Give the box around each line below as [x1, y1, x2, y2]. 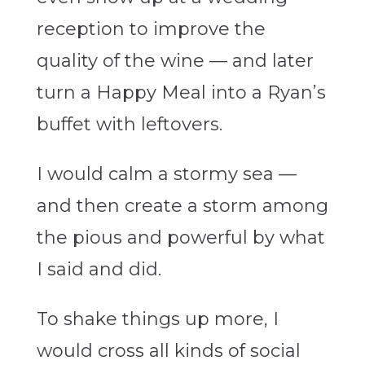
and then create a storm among [36, 195, 328, 218]
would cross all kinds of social [36, 340, 301, 363]
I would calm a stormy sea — [36, 163, 297, 186]
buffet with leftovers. [36, 113, 222, 136]
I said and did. [36, 258, 161, 281]
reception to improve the [36, 18, 266, 41]
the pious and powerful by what [36, 226, 325, 249]
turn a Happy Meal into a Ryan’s [36, 81, 326, 104]
